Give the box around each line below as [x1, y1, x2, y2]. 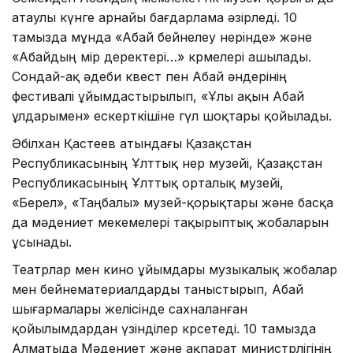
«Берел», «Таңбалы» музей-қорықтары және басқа [12, 194, 333, 210]
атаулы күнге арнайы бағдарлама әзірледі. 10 [12, 9, 297, 25]
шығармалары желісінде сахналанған [12, 300, 247, 317]
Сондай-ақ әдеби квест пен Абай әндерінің [12, 68, 287, 84]
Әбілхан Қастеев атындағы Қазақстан [12, 135, 251, 151]
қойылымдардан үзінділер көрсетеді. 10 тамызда [12, 320, 316, 336]
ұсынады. [12, 233, 72, 250]
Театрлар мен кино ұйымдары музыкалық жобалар [12, 261, 337, 277]
